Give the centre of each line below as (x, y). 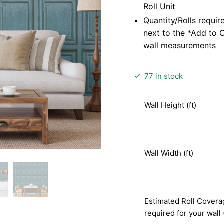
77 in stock (164, 76)
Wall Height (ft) (170, 105)
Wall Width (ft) (169, 153)
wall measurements (180, 45)
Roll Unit (160, 6)
